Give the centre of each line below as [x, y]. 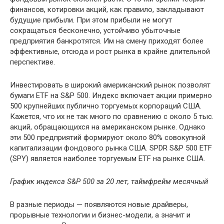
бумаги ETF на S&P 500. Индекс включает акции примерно [111, 96]
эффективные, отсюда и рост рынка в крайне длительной [110, 52]
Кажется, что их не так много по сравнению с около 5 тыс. [112, 117]
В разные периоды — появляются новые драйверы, [99, 205]
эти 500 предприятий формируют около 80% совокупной [108, 138]
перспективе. [32, 62]
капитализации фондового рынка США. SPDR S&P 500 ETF [111, 148]
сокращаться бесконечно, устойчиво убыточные [95, 31]
